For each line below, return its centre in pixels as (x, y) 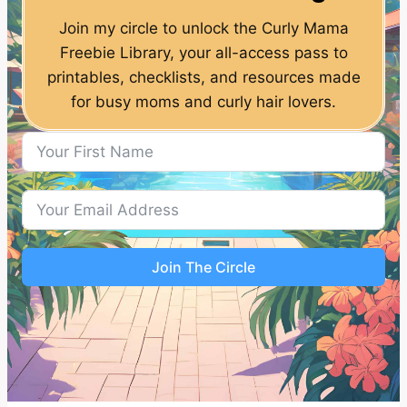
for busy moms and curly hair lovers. (203, 101)
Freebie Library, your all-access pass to (203, 52)
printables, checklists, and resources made (203, 77)
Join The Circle (203, 267)
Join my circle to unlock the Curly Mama (203, 28)
